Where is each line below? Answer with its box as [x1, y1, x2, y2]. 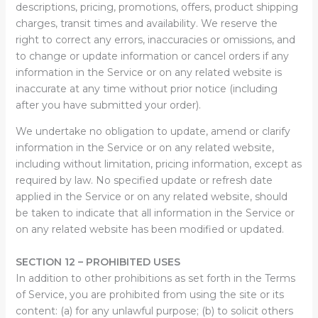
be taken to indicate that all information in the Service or [15, 207, 295, 219]
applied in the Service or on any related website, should [15, 190, 287, 203]
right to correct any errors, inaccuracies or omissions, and [15, 33, 295, 46]
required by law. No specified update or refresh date [15, 174, 273, 187]
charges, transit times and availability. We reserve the [15, 17, 278, 30]
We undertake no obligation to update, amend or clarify [15, 125, 290, 138]
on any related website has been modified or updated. [15, 223, 284, 236]
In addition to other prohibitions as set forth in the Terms [15, 272, 295, 285]
